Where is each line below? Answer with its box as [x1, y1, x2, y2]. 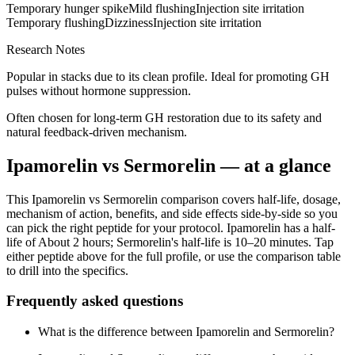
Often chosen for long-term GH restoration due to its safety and [6, 110, 322, 124]
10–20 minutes [235, 235, 308, 249]
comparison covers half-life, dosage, [158, 192, 341, 206]
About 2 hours [38, 235, 110, 249]
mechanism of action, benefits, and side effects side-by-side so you [6, 206, 338, 220]
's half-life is [171, 235, 235, 249]
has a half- [281, 220, 335, 235]
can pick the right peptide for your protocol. [6, 220, 227, 235]
